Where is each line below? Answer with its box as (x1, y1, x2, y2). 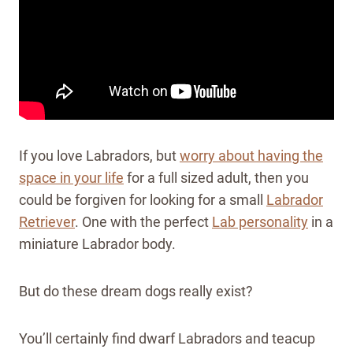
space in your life (19, 169, 124, 186)
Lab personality (212, 213, 308, 230)
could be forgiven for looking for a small (19, 191, 266, 208)
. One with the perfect (75, 213, 212, 230)
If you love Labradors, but (19, 147, 180, 164)
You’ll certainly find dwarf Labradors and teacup (19, 329, 315, 347)
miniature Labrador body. (19, 235, 176, 252)
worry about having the (180, 147, 323, 164)
